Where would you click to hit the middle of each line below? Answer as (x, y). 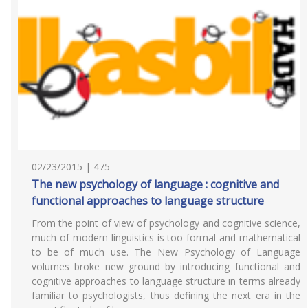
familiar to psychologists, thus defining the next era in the (166, 295)
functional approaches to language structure (148, 201)
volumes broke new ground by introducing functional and (166, 266)
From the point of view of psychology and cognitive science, (166, 223)
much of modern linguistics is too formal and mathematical (166, 238)
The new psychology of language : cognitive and (155, 184)
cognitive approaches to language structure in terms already (166, 281)
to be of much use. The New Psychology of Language (166, 252)
